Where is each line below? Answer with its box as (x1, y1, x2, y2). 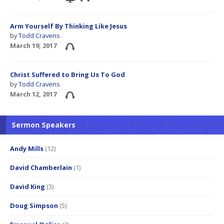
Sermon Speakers (11, 120, 75, 130)
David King (10, 182, 45, 191)
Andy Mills (10, 144, 43, 153)
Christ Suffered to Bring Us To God (10, 70, 125, 79)
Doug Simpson (10, 201, 58, 210)
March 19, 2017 (10, 41, 56, 50)
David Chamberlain (10, 163, 72, 172)
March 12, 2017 (10, 89, 56, 99)
